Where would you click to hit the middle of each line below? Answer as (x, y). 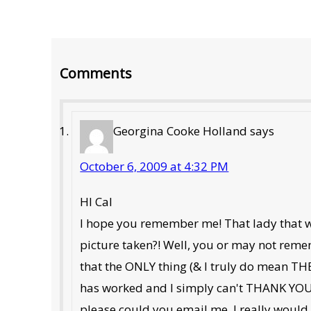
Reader (79, 53)
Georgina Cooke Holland (180, 131)
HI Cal (96, 201)
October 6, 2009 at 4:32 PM (154, 166)
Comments (96, 73)
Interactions (99, 86)
